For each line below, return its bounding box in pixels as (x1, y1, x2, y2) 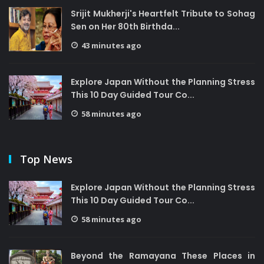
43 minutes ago (81, 40, 141, 51)
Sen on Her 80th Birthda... (71, 21, 180, 32)
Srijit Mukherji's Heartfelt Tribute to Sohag (71, 8, 255, 19)
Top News (20, 152, 72, 166)
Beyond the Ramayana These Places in (71, 250, 255, 262)
